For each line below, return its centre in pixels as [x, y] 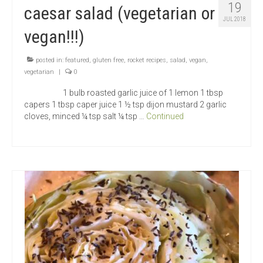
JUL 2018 [235, 19]
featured [77, 60]
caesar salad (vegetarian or [119, 14]
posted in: [50, 60]
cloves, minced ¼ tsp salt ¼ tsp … [85, 117]
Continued [165, 117]
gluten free [108, 60]
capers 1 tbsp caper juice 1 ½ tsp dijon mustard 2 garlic [125, 105]
